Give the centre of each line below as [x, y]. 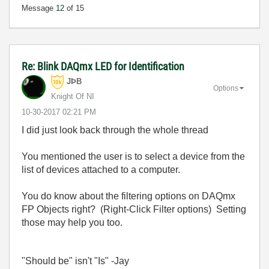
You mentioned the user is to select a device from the [133, 156]
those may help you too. [72, 222]
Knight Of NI [73, 96]
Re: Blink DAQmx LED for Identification [103, 66]
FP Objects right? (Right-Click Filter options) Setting [134, 209]
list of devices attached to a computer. [101, 170]
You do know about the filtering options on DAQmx [128, 196]
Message [39, 8]
